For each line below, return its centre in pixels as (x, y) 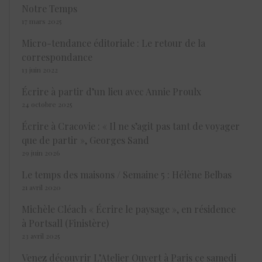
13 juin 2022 (40, 69)
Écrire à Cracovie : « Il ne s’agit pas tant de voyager (131, 126)
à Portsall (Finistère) (65, 223)
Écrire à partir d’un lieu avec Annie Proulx (111, 91)
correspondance (57, 57)
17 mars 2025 (42, 21)
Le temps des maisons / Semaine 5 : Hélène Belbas (127, 174)
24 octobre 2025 (47, 104)
